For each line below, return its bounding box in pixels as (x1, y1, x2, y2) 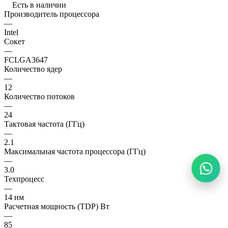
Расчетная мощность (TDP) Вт (4, 202, 109, 211)
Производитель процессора (4, 9, 99, 18)
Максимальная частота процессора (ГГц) (4, 147, 146, 156)
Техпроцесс (4, 174, 44, 183)
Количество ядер (4, 64, 62, 73)
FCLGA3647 (4, 55, 48, 64)
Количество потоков (4, 92, 75, 101)
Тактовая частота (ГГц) (4, 119, 84, 128)
